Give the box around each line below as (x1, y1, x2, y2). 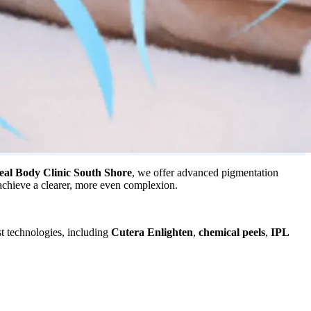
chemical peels (199, 226, 265, 238)
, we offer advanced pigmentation (132, 166, 278, 178)
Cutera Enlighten (111, 226, 193, 238)
